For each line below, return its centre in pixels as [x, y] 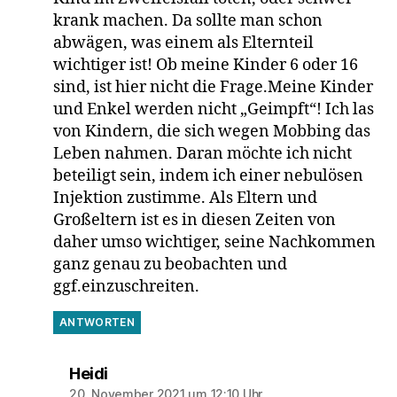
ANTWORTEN [97, 323]
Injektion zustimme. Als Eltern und [185, 198]
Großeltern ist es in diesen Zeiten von [194, 221]
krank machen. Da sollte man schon [187, 21]
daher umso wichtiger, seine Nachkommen [214, 243]
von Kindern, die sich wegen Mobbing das [211, 132]
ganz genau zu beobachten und [170, 265]
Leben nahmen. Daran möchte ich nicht [202, 154]
